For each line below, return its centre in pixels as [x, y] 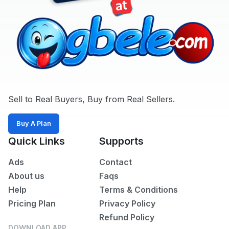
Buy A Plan [34, 124]
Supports [121, 141]
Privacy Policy [127, 204]
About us [26, 176]
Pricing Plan [32, 204]
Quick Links [37, 141]
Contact [115, 162]
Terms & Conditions [138, 190]
